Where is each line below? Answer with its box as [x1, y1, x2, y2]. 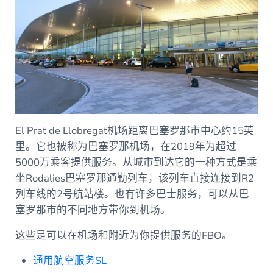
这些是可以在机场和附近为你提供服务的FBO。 [15, 229, 232, 243]
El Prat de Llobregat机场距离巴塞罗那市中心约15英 [15, 124, 254, 138]
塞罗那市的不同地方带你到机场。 [15, 203, 173, 218]
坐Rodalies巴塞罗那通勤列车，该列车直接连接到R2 [15, 171, 254, 186]
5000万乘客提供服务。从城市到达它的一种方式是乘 [15, 155, 257, 170]
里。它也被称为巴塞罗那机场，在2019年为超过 [15, 140, 236, 154]
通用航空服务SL [33, 253, 107, 268]
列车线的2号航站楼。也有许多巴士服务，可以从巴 [15, 187, 249, 202]
